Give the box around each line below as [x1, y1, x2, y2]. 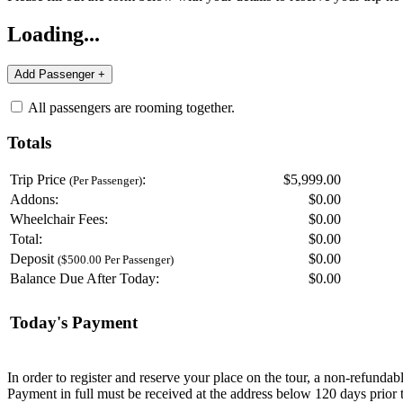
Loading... [7, 22, 100, 46]
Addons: [10, 192, 58, 208]
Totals [7, 132, 51, 152]
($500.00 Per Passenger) [58, 253, 174, 267]
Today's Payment [10, 313, 138, 332]
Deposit [10, 251, 58, 267]
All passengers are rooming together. [25, 99, 235, 115]
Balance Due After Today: [10, 271, 159, 287]
